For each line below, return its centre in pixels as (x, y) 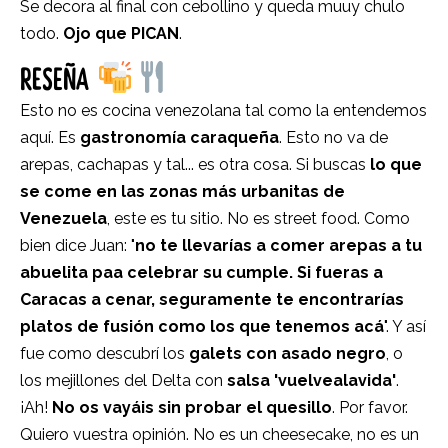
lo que (396, 164)
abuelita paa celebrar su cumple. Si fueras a (201, 272)
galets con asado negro (287, 353)
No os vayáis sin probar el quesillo (192, 407)
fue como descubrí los (104, 353)
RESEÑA (58, 80)
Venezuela (63, 218)
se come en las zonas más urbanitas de (182, 191)
